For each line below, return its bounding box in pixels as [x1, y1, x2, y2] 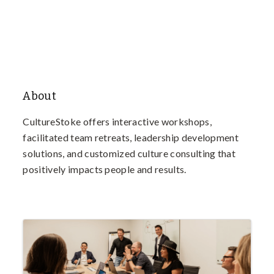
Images [22, 218, 62, 232]
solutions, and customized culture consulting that [23, 147, 236, 159]
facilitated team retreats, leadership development [23, 131, 239, 143]
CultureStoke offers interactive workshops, [23, 115, 212, 127]
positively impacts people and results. [23, 163, 187, 175]
